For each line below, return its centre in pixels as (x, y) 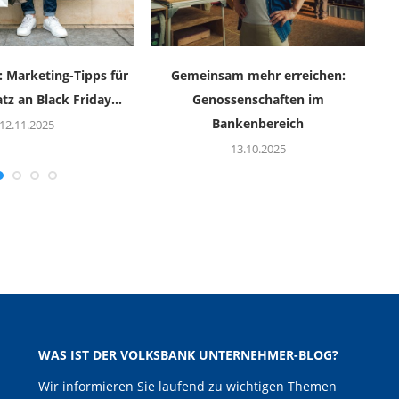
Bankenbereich (258, 124)
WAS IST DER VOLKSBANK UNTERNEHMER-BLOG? (188, 355)
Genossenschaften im (258, 100)
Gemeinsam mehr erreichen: (258, 76)
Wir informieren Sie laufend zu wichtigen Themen (187, 387)
